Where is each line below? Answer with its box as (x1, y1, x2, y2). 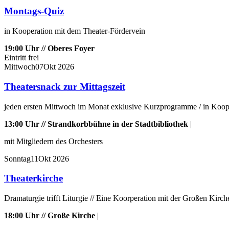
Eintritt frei (4, 53, 39, 62)
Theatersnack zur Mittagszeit (4, 81, 125, 92)
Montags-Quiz (4, 6, 64, 17)
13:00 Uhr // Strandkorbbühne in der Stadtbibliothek (4, 119, 188, 128)
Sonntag (4, 154, 31, 163)
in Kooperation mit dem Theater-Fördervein (4, 27, 145, 36)
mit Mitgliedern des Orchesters (4, 136, 103, 146)
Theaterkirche (4, 173, 63, 184)
